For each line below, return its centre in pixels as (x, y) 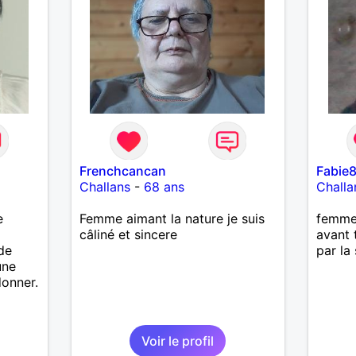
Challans (104, 186)
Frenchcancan (122, 170)
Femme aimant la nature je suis (172, 218)
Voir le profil (178, 341)
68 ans (164, 186)
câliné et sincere (128, 234)
